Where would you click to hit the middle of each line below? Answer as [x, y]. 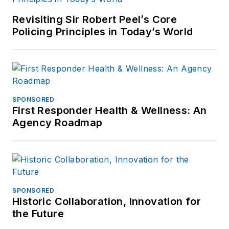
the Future [38, 214]
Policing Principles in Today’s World [103, 32]
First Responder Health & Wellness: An [110, 111]
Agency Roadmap [58, 123]
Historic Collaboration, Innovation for [107, 202]
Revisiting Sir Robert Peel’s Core [95, 20]
